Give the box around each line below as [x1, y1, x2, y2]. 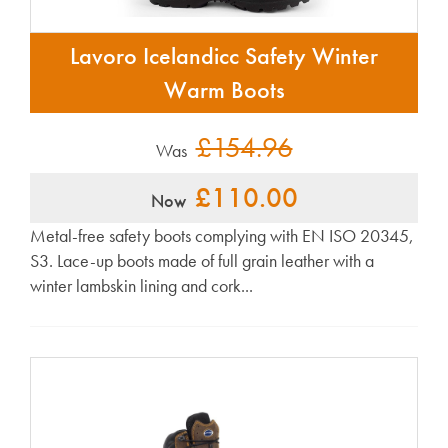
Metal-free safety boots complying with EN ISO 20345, [30, 224, 414, 248]
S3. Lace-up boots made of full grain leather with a [30, 249, 374, 273]
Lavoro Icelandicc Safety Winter [70, 40, 378, 72]
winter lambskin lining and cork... [30, 274, 253, 298]
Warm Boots [163, 74, 285, 106]
